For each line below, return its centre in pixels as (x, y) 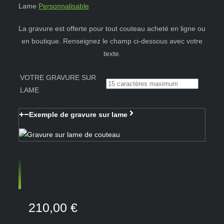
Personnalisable (63, 6)
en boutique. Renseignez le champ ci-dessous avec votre (112, 41)
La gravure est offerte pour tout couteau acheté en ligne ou (112, 29)
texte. (112, 54)
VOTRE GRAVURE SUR (58, 78)
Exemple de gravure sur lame (78, 115)
